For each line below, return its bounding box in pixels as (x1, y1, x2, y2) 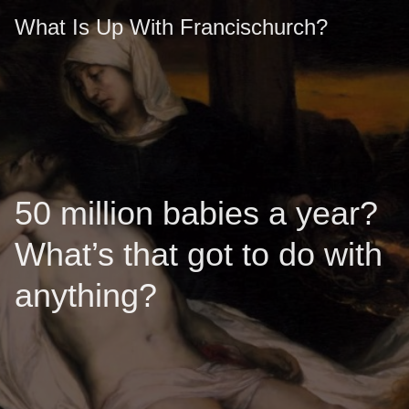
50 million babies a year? (15, 194, 378, 233)
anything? (15, 277, 157, 315)
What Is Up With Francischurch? (15, 15, 328, 39)
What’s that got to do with (15, 236, 383, 274)
